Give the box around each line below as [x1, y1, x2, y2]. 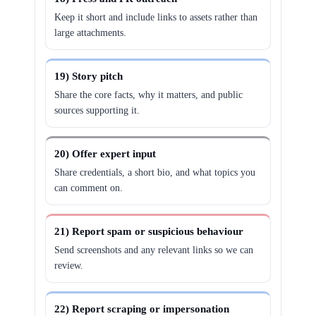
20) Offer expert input [54, 148, 157, 159]
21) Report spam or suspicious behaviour [54, 226, 244, 237]
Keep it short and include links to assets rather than [54, 12, 258, 23]
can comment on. [54, 183, 123, 193]
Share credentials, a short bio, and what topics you [54, 167, 256, 178]
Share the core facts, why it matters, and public [54, 90, 243, 100]
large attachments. [54, 28, 127, 38]
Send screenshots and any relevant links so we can [54, 245, 254, 255]
